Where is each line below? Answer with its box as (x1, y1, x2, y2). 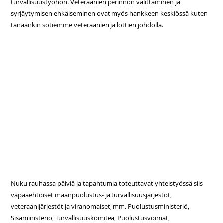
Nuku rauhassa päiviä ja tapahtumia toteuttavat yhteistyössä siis (11, 179, 203, 188)
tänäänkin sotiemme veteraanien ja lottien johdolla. (11, 20, 164, 30)
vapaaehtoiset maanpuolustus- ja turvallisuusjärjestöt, (11, 190, 172, 200)
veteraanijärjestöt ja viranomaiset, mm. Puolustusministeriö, (11, 202, 190, 211)
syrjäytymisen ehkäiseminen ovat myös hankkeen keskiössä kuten (11, 9, 208, 18)
